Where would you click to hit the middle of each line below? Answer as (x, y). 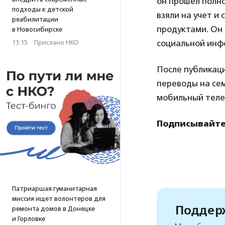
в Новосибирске (37, 29)
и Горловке (29, 219)
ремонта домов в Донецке (53, 209)
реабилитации (35, 19)
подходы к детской (43, 9)
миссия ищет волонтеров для (59, 199)
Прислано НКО (57, 42)
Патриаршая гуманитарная (54, 189)
